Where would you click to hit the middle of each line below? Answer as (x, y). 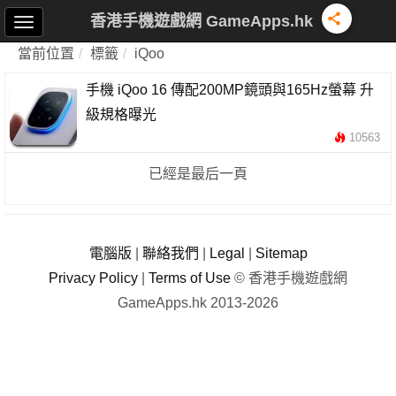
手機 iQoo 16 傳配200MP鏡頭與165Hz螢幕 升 (230, 90)
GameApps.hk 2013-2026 (198, 303)
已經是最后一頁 (198, 174)
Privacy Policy (93, 278)
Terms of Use (190, 278)
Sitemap (281, 253)
